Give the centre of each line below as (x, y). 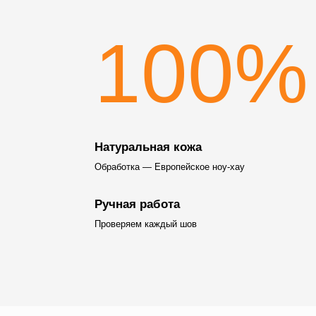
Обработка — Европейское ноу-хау (170, 166)
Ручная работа (138, 205)
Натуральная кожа (148, 147)
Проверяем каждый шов (146, 224)
